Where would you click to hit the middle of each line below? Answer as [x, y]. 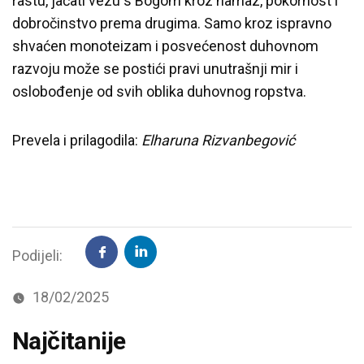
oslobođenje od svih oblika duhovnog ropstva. [159, 91]
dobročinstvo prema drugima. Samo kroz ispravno [172, 23]
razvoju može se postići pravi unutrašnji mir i [155, 68]
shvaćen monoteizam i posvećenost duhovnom [165, 45]
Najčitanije [69, 340]
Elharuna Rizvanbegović [220, 140]
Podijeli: [39, 255]
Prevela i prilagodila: [77, 140]
